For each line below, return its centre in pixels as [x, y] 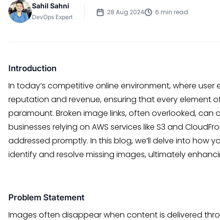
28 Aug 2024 [126, 12]
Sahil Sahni [51, 5]
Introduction [32, 68]
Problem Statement [46, 197]
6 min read [172, 12]
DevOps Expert [52, 17]
